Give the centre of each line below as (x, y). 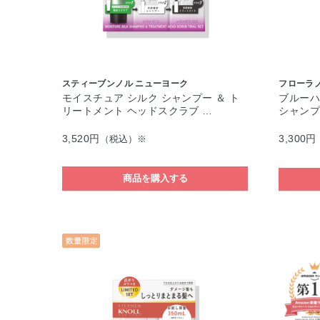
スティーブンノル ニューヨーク (125, 84)
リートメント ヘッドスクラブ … (137, 111)
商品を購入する (155, 178)
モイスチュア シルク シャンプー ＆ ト (151, 98)
